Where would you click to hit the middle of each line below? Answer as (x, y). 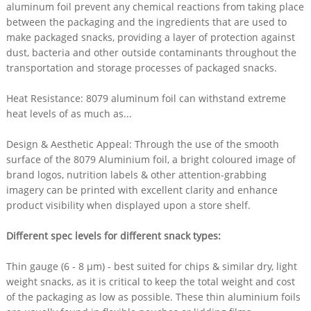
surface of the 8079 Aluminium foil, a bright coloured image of (151, 159)
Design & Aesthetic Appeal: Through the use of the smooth (142, 144)
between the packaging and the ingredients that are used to (146, 22)
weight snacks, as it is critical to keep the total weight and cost (150, 281)
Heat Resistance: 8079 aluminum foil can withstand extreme (146, 98)
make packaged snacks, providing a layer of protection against (150, 37)
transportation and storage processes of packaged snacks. (141, 67)
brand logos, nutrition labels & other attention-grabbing (136, 174)
